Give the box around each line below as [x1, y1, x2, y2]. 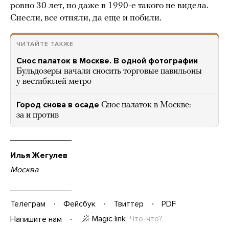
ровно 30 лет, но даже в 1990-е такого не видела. [10, 1, 209, 11]
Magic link [92, 214, 126, 224]
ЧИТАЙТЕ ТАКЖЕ [16, 40, 74, 48]
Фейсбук [63, 198, 96, 209]
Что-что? [130, 214, 163, 224]
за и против [16, 111, 59, 120]
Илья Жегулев [10, 150, 67, 161]
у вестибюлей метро [16, 77, 91, 86]
